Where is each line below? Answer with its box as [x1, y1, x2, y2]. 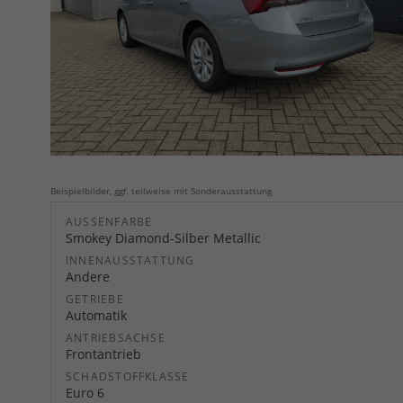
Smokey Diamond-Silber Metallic [66, 228, 261, 246]
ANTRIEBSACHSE [66, 329, 166, 345]
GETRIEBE [66, 291, 124, 307]
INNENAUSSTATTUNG [66, 252, 195, 268]
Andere [66, 267, 110, 285]
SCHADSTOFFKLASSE [66, 368, 190, 384]
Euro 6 [66, 383, 104, 401]
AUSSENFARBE [66, 213, 146, 229]
